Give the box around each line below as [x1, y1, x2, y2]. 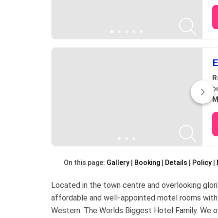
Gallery [107, 159, 129, 166]
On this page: [64, 159, 107, 166]
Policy [192, 159, 212, 166]
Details [165, 159, 187, 166]
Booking [134, 159, 160, 166]
